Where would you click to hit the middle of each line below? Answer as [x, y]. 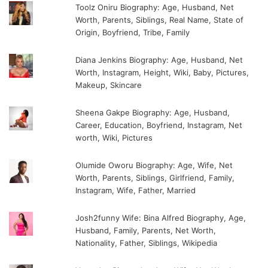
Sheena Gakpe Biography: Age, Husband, [153, 113]
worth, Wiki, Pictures [114, 138]
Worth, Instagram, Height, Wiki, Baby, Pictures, [162, 73]
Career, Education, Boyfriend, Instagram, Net [159, 125]
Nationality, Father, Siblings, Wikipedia [147, 243]
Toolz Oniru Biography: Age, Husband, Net [155, 7]
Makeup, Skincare [109, 85]
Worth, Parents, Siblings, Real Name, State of [160, 20]
